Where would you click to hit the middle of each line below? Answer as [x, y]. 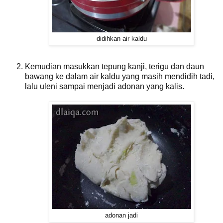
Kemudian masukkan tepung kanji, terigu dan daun [114, 67]
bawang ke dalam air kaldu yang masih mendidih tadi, [120, 77]
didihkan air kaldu [121, 39]
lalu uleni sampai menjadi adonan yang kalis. [105, 87]
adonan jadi [121, 216]
